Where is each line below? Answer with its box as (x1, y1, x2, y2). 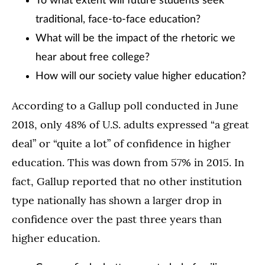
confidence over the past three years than (12, 212, 222, 227)
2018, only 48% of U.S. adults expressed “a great (12, 118, 249, 132)
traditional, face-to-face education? (35, 14, 201, 25)
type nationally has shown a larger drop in (12, 193, 222, 208)
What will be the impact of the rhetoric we (35, 33, 235, 44)
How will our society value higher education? (35, 71, 246, 82)
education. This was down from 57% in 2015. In (12, 156, 244, 170)
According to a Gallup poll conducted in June (12, 99, 238, 113)
